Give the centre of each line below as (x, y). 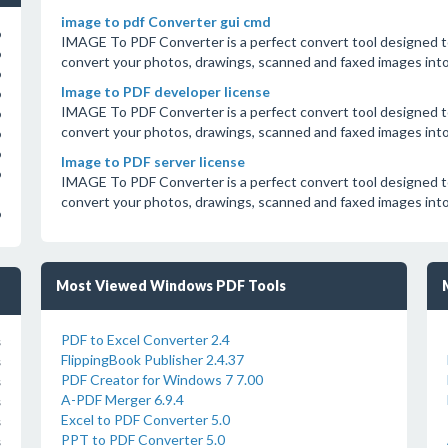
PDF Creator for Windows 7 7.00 (161, 379)
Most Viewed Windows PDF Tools (170, 285)
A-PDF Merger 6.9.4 (122, 399)
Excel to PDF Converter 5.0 (145, 419)
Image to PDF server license (152, 161)
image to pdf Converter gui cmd (165, 21)
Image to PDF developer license (165, 91)
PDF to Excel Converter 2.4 (145, 339)
